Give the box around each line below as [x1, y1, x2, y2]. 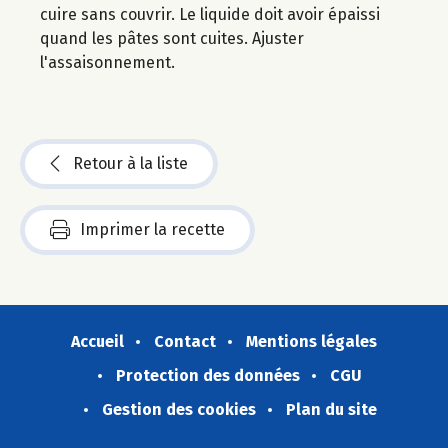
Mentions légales [246, 331, 377, 351]
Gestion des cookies [101, 399, 256, 419]
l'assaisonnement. [40, 52, 175, 72]
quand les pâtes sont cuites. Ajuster [40, 28, 304, 48]
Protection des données [116, 365, 300, 385]
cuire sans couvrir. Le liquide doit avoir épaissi [40, 4, 380, 24]
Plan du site [285, 399, 377, 419]
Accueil [71, 331, 124, 351]
